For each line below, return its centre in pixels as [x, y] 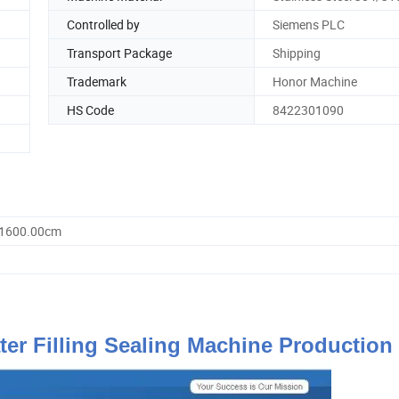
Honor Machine [315, 81]
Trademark [97, 81]
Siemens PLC [309, 24]
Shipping [297, 53]
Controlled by [103, 24]
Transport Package [119, 53]
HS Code [90, 110]
